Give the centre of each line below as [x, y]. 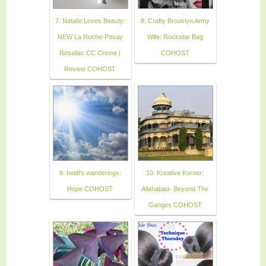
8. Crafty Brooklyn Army [175, 20]
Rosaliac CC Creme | [90, 53]
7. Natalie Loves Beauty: [90, 20]
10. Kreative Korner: [175, 172]
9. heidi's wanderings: [90, 172]
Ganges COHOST [175, 205]
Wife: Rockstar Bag [175, 37]
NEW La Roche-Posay [90, 37]
